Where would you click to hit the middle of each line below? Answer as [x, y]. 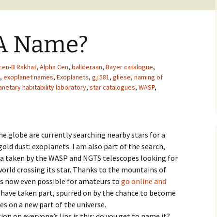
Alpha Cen [54, 67]
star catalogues [112, 87]
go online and [144, 181]
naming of [148, 77]
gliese [122, 77]
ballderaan [87, 67]
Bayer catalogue [129, 67]
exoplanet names [28, 77]
